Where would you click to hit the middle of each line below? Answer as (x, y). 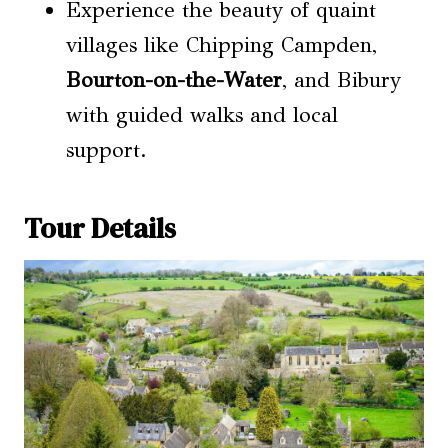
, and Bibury (341, 79)
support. (106, 149)
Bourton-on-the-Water (174, 79)
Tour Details (100, 227)
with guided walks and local (202, 114)
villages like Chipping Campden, (221, 44)
